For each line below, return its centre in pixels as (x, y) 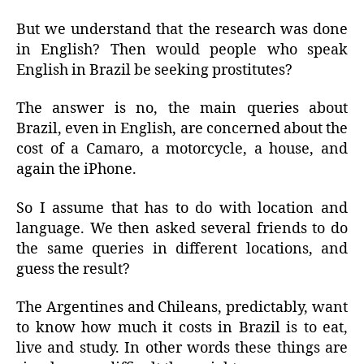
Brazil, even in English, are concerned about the (182, 129)
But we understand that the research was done (182, 29)
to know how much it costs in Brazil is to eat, (182, 328)
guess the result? (73, 269)
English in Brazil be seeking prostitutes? (154, 70)
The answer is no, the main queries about (182, 109)
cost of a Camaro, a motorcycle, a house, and (182, 149)
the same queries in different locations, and (182, 249)
